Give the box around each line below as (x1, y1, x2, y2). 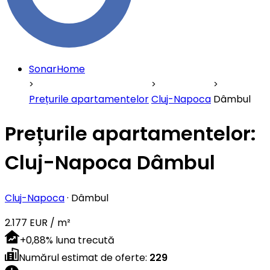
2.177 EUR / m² (5, 215, 71, 230)
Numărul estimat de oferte (19, 250, 145, 265)
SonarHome (29, 62, 85, 76)
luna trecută (55, 233, 115, 247)
